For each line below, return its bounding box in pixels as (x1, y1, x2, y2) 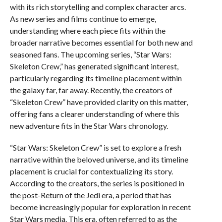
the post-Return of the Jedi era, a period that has (9, 190, 171, 200)
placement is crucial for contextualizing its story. (9, 166, 173, 176)
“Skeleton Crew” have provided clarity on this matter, (9, 97, 188, 107)
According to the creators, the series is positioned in (9, 178, 184, 188)
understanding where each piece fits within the (9, 26, 166, 35)
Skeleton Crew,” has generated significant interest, (9, 61, 178, 71)
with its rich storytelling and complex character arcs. (9, 2, 186, 11)
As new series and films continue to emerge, (9, 14, 156, 23)
